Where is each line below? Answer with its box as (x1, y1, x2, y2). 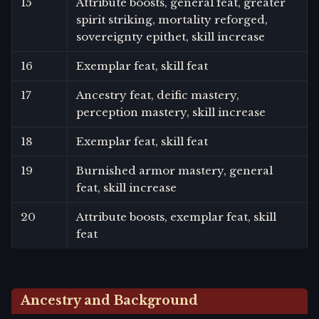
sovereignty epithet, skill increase (76, 29, 265, 43)
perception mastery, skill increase (76, 105, 266, 119)
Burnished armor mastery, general (76, 163, 273, 177)
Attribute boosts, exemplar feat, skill (76, 209, 276, 224)
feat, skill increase (76, 180, 177, 194)
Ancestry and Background (21, 293, 199, 309)
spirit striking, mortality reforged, (76, 12, 268, 26)
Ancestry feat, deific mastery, (76, 88, 239, 102)
